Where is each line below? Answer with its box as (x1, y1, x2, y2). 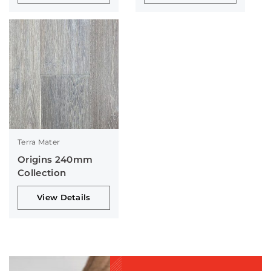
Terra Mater (18, 137, 60, 146)
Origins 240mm (18, 153, 93, 165)
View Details (37, 192, 91, 203)
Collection (18, 166, 67, 178)
